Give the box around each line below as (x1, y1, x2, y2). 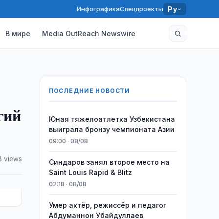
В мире (5, 29, 31, 38)
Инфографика (77, 5, 120, 13)
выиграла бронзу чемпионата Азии (48, 125, 175, 133)
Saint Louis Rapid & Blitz (48, 168, 132, 176)
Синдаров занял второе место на (48, 158, 170, 166)
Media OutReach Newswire (42, 29, 136, 38)
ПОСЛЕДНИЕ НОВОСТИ (48, 87, 131, 94)
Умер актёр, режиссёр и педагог (48, 201, 166, 209)
